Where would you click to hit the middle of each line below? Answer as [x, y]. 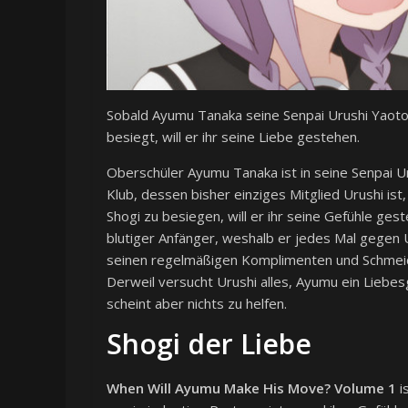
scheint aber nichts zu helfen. [197, 304]
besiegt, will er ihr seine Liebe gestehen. [233, 137]
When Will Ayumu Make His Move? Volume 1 [251, 388]
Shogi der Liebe [209, 344]
